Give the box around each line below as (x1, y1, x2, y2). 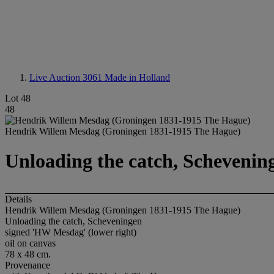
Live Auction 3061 (29, 72, 105, 83)
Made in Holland (105, 72, 170, 83)
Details (5, 193, 32, 204)
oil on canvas (5, 237, 56, 248)
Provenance (5, 259, 50, 270)
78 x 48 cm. (5, 248, 51, 259)
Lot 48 (5, 93, 31, 103)
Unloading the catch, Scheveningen (5, 215, 142, 226)
